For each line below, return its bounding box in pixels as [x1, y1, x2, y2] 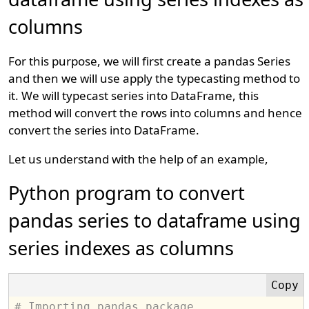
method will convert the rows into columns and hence [8, 105, 303, 121]
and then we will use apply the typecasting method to [8, 70, 301, 86]
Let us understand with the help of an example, [8, 151, 269, 167]
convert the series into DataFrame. [8, 122, 200, 138]
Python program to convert [8, 180, 246, 206]
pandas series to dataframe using [8, 208, 301, 233]
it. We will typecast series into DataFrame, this [8, 88, 259, 103]
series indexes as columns [8, 235, 235, 261]
